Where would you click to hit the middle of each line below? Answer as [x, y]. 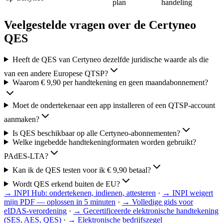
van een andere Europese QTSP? [56, 73]
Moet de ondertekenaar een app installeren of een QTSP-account [113, 105]
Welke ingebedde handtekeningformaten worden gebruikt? [104, 142]
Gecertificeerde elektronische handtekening [151, 211]
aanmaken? [22, 119]
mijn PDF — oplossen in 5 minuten [60, 202]
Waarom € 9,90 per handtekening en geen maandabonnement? [110, 82]
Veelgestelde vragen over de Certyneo [100, 25]
